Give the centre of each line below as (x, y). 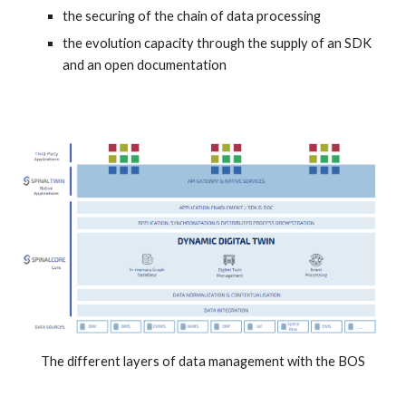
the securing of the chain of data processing (192, 16)
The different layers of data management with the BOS (203, 362)
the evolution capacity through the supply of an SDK (217, 43)
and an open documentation (145, 65)
